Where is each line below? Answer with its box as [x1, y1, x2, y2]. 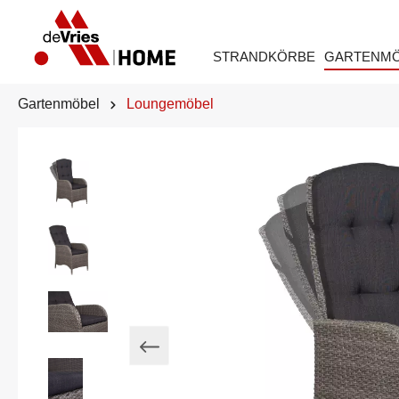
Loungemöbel [126, 96, 214, 112]
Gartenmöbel [18, 96, 100, 112]
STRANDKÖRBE [212, 49, 315, 65]
